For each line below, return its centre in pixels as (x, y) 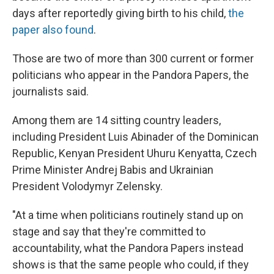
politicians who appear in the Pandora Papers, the (131, 75)
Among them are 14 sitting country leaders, (117, 120)
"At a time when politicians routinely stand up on (128, 215)
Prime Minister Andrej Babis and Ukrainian (113, 169)
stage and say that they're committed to (109, 231)
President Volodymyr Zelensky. (87, 186)
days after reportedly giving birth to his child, (120, 13)
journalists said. (50, 91)
